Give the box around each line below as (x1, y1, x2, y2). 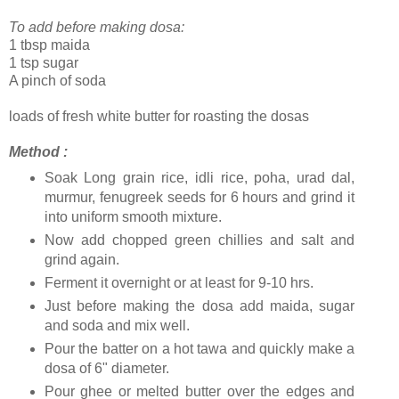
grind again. (44, 252, 119, 268)
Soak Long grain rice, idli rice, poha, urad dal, (44, 170, 355, 186)
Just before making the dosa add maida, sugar (44, 297, 355, 313)
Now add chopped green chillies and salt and (44, 232, 355, 248)
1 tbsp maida (9, 37, 90, 53)
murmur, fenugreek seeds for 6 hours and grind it (44, 190, 355, 206)
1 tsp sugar (9, 55, 78, 71)
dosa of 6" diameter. (44, 360, 169, 376)
